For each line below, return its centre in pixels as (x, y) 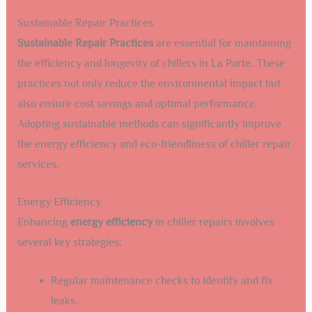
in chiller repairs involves (213, 223)
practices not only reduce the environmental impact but (149, 83)
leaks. (64, 301)
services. (38, 164)
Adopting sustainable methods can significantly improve (149, 124)
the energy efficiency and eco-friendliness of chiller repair (154, 144)
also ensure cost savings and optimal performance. (137, 103)
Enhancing (44, 223)
